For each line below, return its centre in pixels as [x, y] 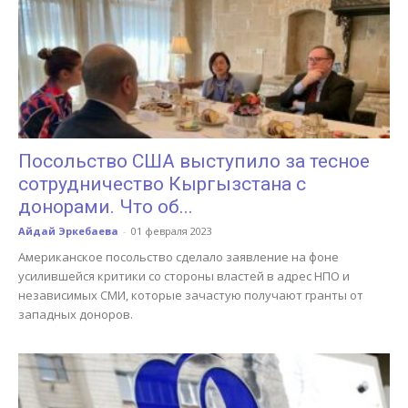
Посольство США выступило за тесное [194, 162]
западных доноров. [76, 315]
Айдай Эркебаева [68, 231]
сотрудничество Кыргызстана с [162, 184]
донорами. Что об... [106, 207]
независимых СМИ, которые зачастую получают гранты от [191, 296]
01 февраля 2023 [172, 231]
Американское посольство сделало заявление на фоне [178, 257]
